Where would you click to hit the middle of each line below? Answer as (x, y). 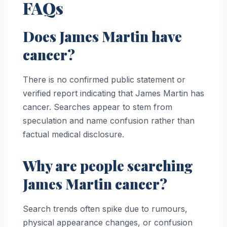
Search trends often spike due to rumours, (105, 209)
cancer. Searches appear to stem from (98, 107)
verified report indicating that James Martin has (113, 93)
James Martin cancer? (95, 183)
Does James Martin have (102, 36)
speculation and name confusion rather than (109, 120)
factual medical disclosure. (73, 134)
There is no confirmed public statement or (104, 79)
